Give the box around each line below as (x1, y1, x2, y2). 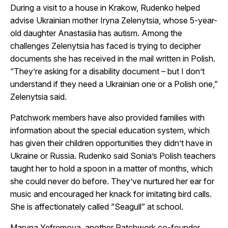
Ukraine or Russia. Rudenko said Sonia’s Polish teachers (10, 150, 216, 161)
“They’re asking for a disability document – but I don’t (10, 66, 205, 76)
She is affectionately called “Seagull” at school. (10, 201, 183, 212)
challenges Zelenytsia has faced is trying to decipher (10, 40, 201, 51)
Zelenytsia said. (10, 91, 67, 102)
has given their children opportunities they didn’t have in (10, 137, 212, 148)
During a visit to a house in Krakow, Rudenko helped (10, 2, 200, 13)
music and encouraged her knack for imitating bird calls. (10, 188, 212, 199)
